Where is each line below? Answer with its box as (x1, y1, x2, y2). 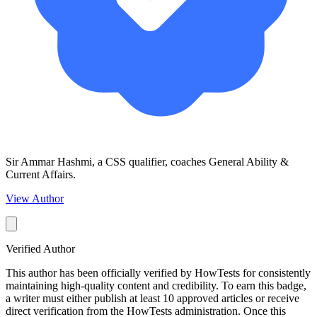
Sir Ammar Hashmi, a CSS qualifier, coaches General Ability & (6, 155, 289, 168)
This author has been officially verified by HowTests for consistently (6, 266, 311, 279)
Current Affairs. (6, 168, 76, 180)
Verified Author (6, 242, 75, 255)
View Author (6, 192, 64, 204)
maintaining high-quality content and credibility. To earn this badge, (6, 279, 306, 292)
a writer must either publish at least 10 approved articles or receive (6, 292, 299, 304)
